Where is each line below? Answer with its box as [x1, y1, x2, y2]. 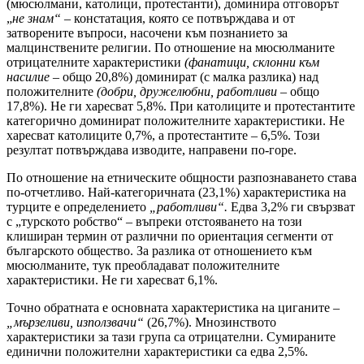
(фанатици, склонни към [184, 55, 319, 70]
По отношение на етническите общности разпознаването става [6, 171, 357, 185]
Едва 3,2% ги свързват [227, 200, 355, 214]
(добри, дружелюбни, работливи [97, 84, 277, 99]
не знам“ [12, 11, 61, 26]
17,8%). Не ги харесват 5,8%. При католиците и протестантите [6, 99, 355, 114]
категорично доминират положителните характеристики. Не [6, 114, 344, 128]
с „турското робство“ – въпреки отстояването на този [6, 214, 302, 229]
